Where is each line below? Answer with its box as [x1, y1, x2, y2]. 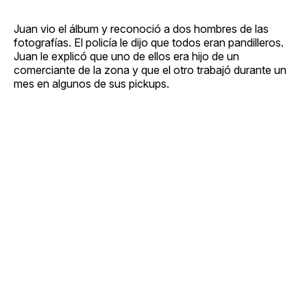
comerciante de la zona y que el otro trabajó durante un [14, 62, 286, 77]
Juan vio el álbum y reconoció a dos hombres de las [14, 21, 269, 36]
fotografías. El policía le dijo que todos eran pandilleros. [14, 35, 284, 49]
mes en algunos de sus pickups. [14, 76, 169, 90]
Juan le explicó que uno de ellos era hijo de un [14, 49, 239, 63]
